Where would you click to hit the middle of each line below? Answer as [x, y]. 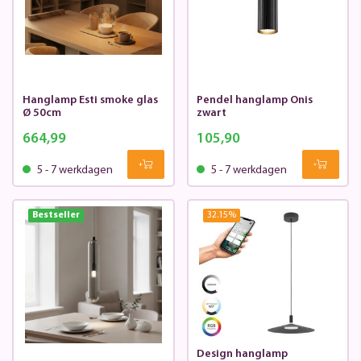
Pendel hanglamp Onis [255, 101]
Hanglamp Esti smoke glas [90, 101]
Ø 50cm [41, 114]
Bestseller [56, 215]
